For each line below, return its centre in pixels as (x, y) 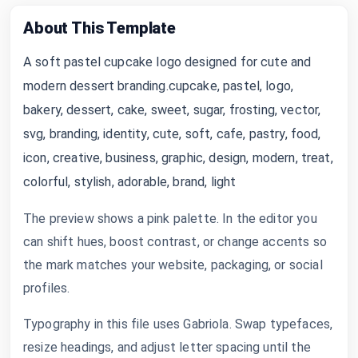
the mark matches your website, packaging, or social (173, 265)
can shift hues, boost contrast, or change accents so (175, 241)
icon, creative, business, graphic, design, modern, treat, (178, 157)
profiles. (47, 288)
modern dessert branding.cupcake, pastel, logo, (159, 86)
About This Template (99, 28)
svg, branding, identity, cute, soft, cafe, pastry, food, (172, 133)
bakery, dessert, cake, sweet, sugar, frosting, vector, (172, 109)
